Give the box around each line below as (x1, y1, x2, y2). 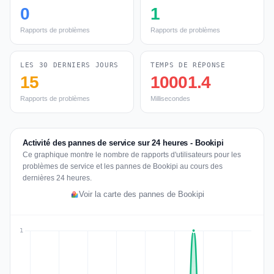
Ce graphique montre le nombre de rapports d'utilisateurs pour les (23, 150, 241, 159)
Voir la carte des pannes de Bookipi (78, 190, 204, 199)
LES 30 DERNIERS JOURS (20, 61, 119, 69)
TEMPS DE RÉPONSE (150, 61, 226, 69)
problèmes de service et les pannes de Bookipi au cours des (23, 162, 223, 171)
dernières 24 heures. (23, 174, 92, 182)
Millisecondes (150, 95, 190, 102)
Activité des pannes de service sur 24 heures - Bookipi (23, 138, 224, 147)
